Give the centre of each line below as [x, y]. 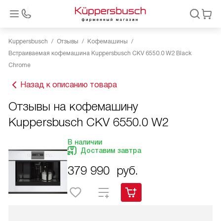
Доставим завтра [111, 150]
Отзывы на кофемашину [73, 106]
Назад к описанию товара [69, 85]
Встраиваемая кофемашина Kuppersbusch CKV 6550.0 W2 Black [100, 53]
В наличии [85, 142]
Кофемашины [108, 41]
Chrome [19, 65]
